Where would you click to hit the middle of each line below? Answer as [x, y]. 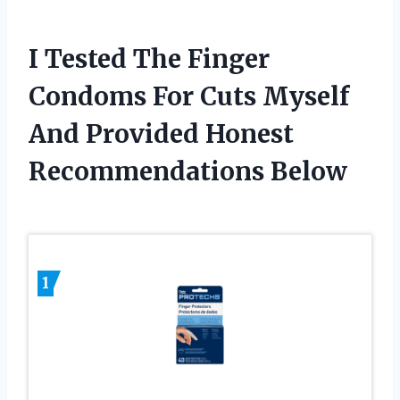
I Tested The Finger [149, 59]
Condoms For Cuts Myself [189, 97]
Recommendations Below [188, 172]
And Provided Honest [161, 134]
